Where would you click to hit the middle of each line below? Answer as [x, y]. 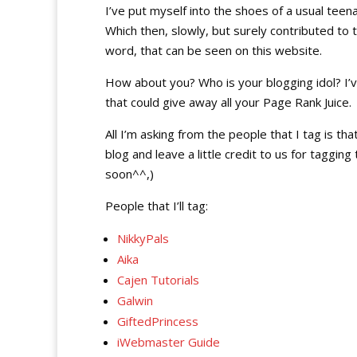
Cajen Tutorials [158, 280]
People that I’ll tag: [157, 206]
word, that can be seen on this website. [214, 50]
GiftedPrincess [158, 321]
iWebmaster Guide [169, 342]
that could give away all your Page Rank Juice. [228, 102]
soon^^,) [129, 174]
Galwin [135, 300]
